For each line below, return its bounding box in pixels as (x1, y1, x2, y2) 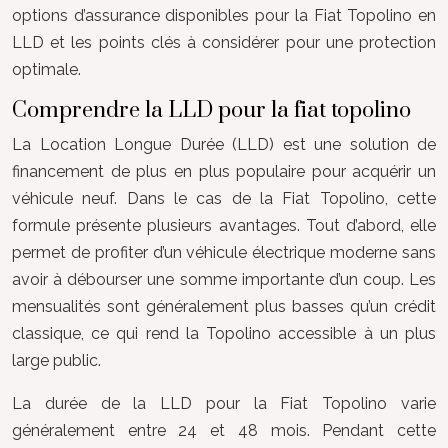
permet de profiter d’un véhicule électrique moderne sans (12, 243, 436, 262)
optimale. (12, 60, 81, 79)
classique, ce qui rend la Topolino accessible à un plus (12, 324, 436, 343)
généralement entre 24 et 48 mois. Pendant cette (12, 421, 436, 440)
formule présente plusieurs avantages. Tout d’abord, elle (12, 216, 436, 235)
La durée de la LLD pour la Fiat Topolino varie (12, 394, 436, 413)
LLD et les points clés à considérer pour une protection (12, 33, 436, 52)
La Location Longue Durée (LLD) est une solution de (12, 135, 436, 154)
